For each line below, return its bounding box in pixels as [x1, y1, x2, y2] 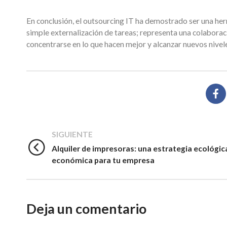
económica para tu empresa [52, 155, 155, 165]
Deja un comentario [26, 200, 146, 217]
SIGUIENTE [52, 129, 93, 139]
